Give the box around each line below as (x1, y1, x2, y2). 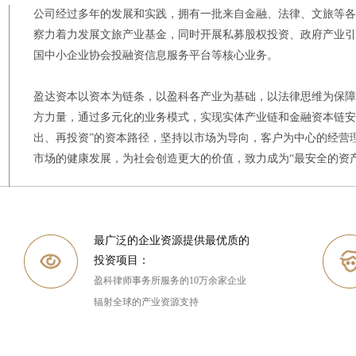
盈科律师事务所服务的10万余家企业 (94, 274, 247, 286)
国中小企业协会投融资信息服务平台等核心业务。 (33, 49, 278, 62)
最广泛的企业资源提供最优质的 (94, 234, 250, 246)
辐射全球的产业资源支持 (94, 296, 199, 308)
